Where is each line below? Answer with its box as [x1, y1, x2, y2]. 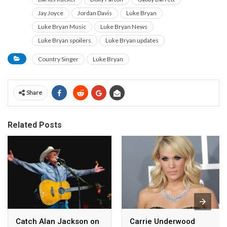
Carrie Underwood [130, 216, 195, 226]
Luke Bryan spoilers [38, 36, 91, 45]
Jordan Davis [78, 9, 112, 17]
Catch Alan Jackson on [16, 216, 99, 226]
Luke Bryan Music [38, 23, 86, 31]
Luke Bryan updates [105, 36, 159, 45]
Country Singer [38, 55, 79, 63]
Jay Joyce [38, 9, 63, 17]
